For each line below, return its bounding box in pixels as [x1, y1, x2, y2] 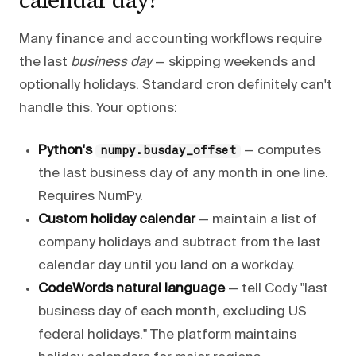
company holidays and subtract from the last [38, 235, 321, 250]
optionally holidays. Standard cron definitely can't [19, 78, 332, 92]
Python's [38, 143, 95, 157]
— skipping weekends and [152, 55, 315, 69]
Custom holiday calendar [38, 212, 195, 226]
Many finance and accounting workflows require [19, 32, 322, 46]
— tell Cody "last [225, 281, 328, 296]
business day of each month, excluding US [38, 304, 307, 319]
